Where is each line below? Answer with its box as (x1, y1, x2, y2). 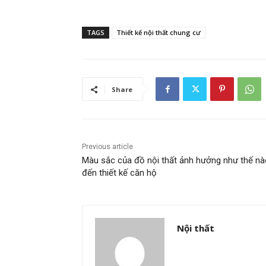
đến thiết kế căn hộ (82, 167, 157, 179)
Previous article (82, 142, 133, 151)
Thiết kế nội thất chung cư (116, 28, 201, 37)
